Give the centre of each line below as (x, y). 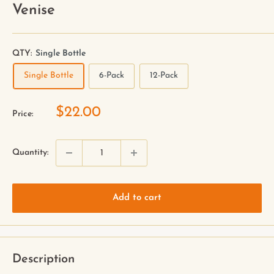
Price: (23, 114)
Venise (34, 11)
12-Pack (164, 76)
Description (43, 260)
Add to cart (137, 198)
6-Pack (112, 76)
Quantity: (30, 153)
